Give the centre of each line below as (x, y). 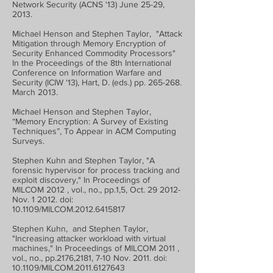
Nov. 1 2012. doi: (43, 199)
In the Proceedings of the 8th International (92, 63)
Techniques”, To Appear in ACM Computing (94, 131)
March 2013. (35, 92)
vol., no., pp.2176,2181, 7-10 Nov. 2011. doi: (90, 258)
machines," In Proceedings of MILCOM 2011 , (96, 248)
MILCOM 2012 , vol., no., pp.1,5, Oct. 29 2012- (96, 190)
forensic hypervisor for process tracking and (96, 170)
